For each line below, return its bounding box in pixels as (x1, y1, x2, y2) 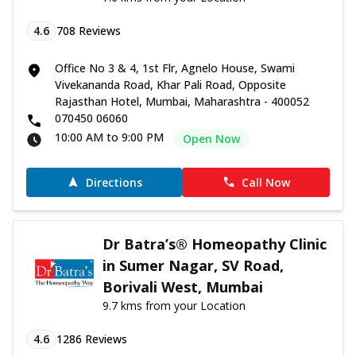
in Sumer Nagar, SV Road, (102, 255, 284, 275)
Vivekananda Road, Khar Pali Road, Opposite (55, 76, 286, 92)
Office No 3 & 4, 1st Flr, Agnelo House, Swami (55, 60, 295, 75)
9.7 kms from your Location (102, 297, 246, 313)
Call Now (241, 174, 290, 190)
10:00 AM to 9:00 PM (55, 129, 164, 145)
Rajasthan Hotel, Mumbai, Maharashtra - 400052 (55, 93, 309, 109)
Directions (85, 174, 142, 190)
